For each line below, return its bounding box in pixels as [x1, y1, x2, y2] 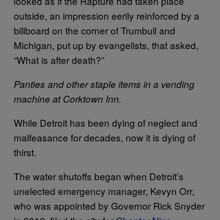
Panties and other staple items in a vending [14, 78, 194, 90]
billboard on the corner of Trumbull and [14, 24, 175, 37]
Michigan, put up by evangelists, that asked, [14, 38, 198, 52]
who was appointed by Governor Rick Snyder [14, 199, 205, 212]
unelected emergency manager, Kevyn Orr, [14, 184, 194, 197]
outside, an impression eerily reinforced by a [14, 9, 199, 22]
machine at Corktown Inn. [14, 92, 121, 105]
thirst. [14, 145, 39, 159]
